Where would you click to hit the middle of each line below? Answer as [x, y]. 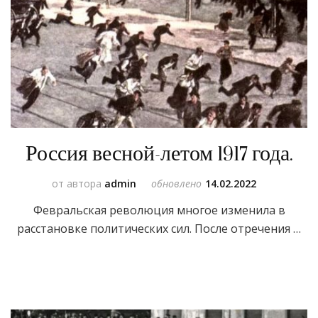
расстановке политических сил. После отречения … [159, 229]
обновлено [176, 184]
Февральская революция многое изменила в [159, 210]
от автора [78, 184]
